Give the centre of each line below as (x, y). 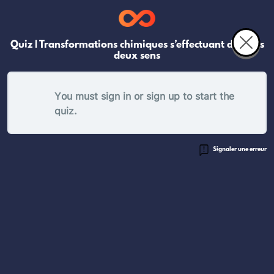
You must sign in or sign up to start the (144, 95)
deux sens (137, 56)
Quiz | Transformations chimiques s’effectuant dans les (137, 45)
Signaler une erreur (239, 150)
